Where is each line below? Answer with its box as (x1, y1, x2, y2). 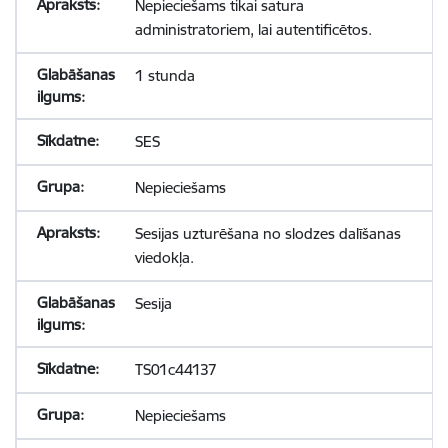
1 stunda (134, 66, 195, 85)
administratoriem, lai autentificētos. (134, 20, 372, 39)
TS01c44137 (134, 360, 217, 379)
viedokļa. (134, 248, 194, 267)
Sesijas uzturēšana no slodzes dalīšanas (134, 224, 401, 243)
